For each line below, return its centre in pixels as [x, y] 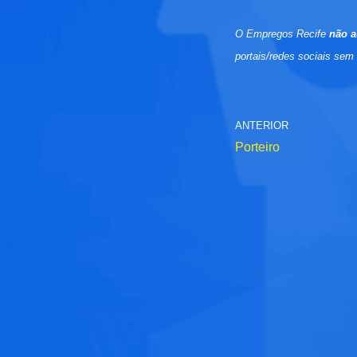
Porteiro [258, 147]
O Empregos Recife [282, 34]
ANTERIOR [262, 126]
